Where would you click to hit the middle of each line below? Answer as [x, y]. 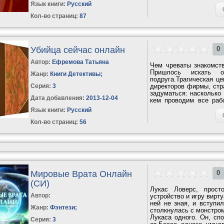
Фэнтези [63, 207]
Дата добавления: [58, 98]
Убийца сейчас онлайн [78, 50]
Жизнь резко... [172, 107]
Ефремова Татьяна [81, 62]
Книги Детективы [75, 74]
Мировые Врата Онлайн [81, 174]
